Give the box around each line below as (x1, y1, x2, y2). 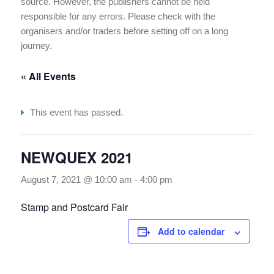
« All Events (20, 68, 76, 83)
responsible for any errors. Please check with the (20, 10, 215, 21)
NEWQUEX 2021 (20, 147, 133, 168)
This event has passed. (29, 107, 123, 118)
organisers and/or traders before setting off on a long (20, 25, 228, 36)
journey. (20, 40, 52, 51)
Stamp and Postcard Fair (20, 200, 128, 215)
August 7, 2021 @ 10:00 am (20, 174, 132, 185)
